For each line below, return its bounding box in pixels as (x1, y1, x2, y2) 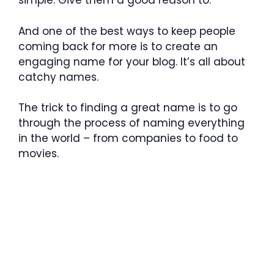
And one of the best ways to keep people (18, 23, 235, 39)
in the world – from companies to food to (18, 131, 238, 146)
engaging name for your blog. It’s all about (18, 54, 245, 69)
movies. (18, 146, 59, 161)
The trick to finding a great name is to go (18, 100, 237, 115)
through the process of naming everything (18, 116, 245, 130)
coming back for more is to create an (18, 39, 218, 54)
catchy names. (18, 69, 98, 84)
